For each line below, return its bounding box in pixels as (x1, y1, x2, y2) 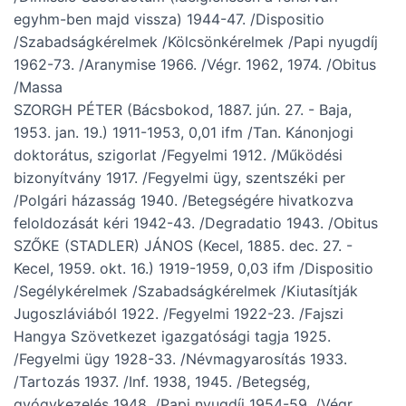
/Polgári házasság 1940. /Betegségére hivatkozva (14, 191, 353, 210)
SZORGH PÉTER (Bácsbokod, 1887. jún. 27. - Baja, (14, 101, 352, 120)
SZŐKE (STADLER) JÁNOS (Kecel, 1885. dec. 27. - (14, 237, 353, 256)
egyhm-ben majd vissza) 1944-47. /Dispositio (14, 10, 324, 29)
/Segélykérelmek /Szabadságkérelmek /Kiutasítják (14, 282, 358, 301)
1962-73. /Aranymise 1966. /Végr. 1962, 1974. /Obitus (14, 55, 376, 74)
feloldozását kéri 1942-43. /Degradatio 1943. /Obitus (14, 214, 378, 233)
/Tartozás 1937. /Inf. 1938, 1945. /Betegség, (14, 372, 310, 391)
